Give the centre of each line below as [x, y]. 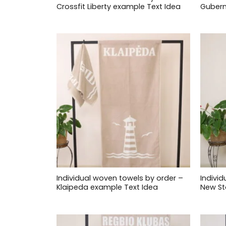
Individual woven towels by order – [120, 178]
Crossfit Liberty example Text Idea [118, 6]
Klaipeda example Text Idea [107, 187]
